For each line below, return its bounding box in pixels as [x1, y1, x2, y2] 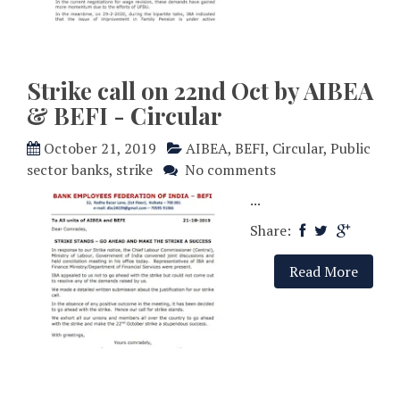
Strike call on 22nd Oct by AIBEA [27, 75, 373, 107]
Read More [289, 262, 358, 282]
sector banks [27, 160, 109, 180]
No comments [185, 160, 276, 180]
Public [330, 138, 371, 159]
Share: [250, 221, 295, 241]
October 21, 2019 [44, 138, 156, 159]
